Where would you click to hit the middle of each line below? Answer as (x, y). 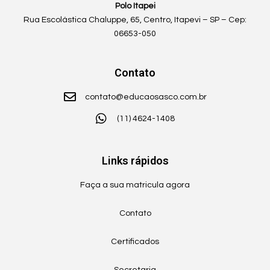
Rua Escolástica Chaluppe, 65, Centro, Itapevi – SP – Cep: (135, 20)
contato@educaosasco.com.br (146, 97)
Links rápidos (135, 161)
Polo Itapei (135, 6)
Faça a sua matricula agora (135, 185)
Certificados (135, 242)
